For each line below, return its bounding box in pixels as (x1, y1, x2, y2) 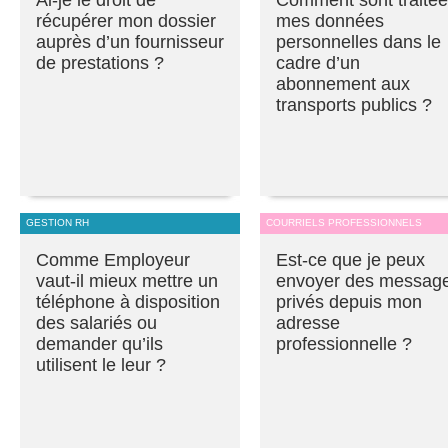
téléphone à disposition (36, 292, 220, 313)
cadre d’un (276, 53, 360, 74)
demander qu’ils (36, 334, 163, 355)
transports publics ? (276, 95, 432, 116)
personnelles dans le (276, 32, 441, 53)
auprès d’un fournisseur (36, 32, 224, 53)
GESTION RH (26, 217, 89, 229)
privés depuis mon (276, 292, 422, 313)
